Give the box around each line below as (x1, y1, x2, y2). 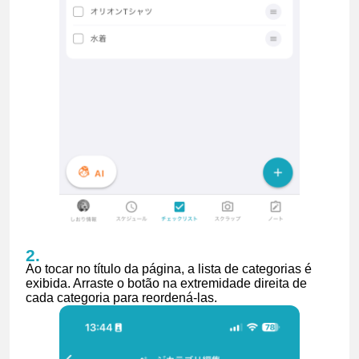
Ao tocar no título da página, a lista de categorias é (26, 261, 312, 276)
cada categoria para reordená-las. (26, 290, 217, 305)
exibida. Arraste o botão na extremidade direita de (26, 276, 307, 290)
